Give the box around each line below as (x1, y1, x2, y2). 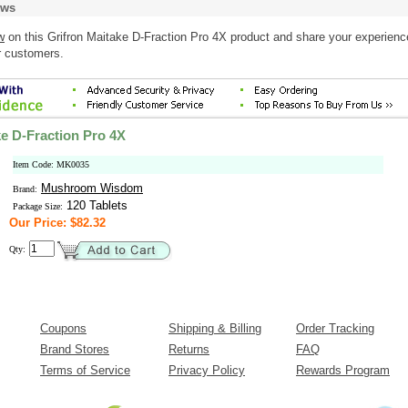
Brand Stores (40, 342, 109, 356)
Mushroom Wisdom (41, 181, 143, 195)
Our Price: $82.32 (9, 216, 106, 229)
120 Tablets (63, 199, 127, 212)
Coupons (40, 321, 87, 335)
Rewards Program (296, 363, 390, 377)
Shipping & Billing (168, 321, 261, 335)
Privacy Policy (168, 363, 245, 377)
